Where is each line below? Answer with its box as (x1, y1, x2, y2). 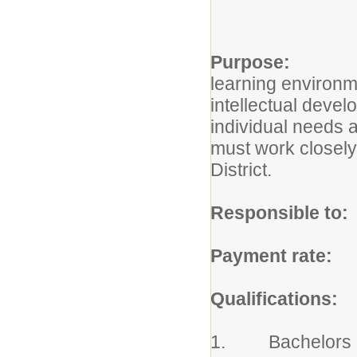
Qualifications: (210, 288, 338, 309)
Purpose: (210, 52, 290, 73)
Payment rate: (210, 245, 332, 266)
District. (210, 159, 272, 180)
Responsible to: (210, 202, 348, 223)
